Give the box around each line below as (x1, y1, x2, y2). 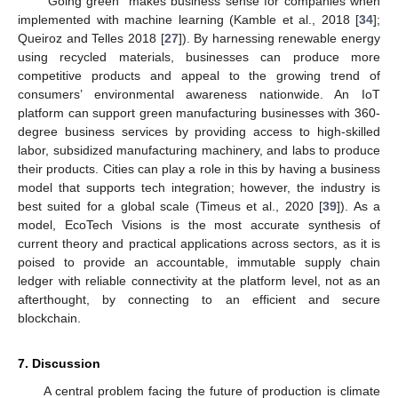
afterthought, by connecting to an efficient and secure (18, 292, 380, 307)
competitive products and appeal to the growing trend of (18, 68, 380, 84)
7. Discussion (18, 356, 100, 371)
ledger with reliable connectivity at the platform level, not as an (18, 274, 380, 289)
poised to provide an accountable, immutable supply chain (18, 255, 380, 270)
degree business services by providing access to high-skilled (18, 124, 380, 139)
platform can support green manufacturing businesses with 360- (18, 106, 380, 121)
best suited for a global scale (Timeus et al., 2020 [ (18, 199, 323, 214)
